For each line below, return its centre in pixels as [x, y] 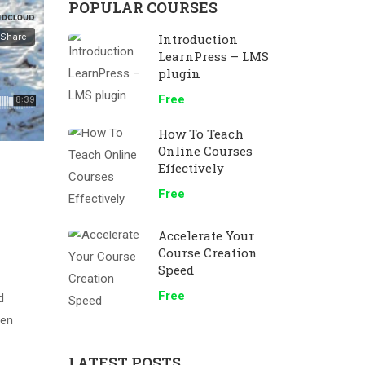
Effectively [191, 168]
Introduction [198, 39]
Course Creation [207, 253]
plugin [179, 73]
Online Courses [205, 151]
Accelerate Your [206, 235]
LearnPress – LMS [213, 56]
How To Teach [200, 134]
